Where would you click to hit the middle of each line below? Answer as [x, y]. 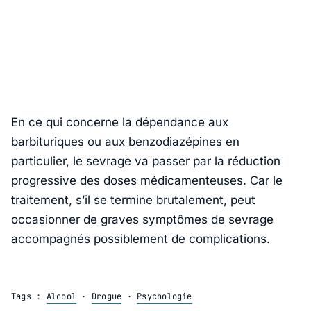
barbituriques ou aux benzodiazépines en [125, 142]
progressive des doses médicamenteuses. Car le [147, 181]
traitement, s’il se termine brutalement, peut [133, 200]
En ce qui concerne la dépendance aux [120, 123]
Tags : [29, 297]
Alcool [61, 297]
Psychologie [165, 297]
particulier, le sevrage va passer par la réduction [146, 161]
